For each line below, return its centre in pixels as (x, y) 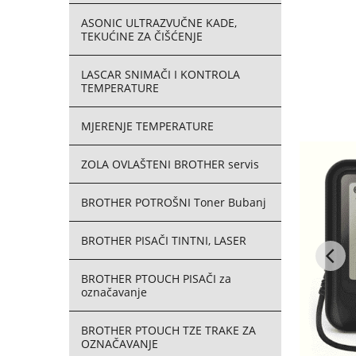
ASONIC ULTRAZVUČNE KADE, (159, 23)
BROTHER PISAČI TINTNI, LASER (164, 240)
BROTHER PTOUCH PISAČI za (156, 279)
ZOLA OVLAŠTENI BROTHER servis (170, 164)
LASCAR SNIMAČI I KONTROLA (161, 74)
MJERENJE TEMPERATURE (147, 126)
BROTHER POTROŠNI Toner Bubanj (174, 202)
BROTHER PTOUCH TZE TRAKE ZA (168, 330)
